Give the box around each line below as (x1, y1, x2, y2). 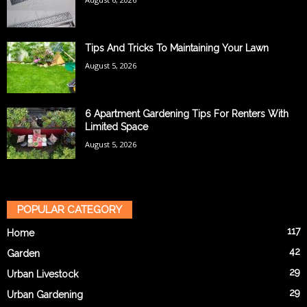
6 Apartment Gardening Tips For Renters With (85, 108, 288, 120)
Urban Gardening (7, 289, 83, 301)
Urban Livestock (7, 269, 78, 280)
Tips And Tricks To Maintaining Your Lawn (85, 42, 269, 54)
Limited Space (85, 121, 148, 133)
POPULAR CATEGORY (17, 204, 122, 217)
